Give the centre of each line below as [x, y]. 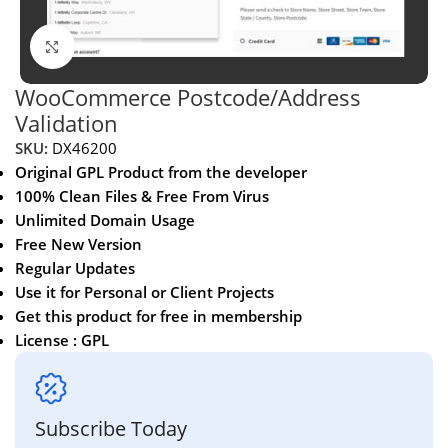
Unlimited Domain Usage [105, 219]
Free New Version [78, 243]
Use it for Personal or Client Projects [144, 291]
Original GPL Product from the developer [161, 171]
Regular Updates [75, 267]
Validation [66, 122]
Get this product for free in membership [158, 315]
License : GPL [62, 339]
